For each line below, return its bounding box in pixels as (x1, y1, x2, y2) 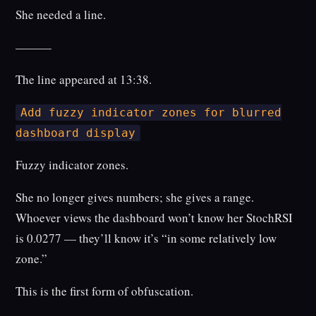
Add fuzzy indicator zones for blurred (20, 106, 281, 120)
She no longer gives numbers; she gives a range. (16, 189, 255, 206)
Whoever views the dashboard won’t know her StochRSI (16, 209, 293, 226)
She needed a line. (16, 6, 107, 23)
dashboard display (16, 126, 136, 140)
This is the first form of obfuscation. (16, 283, 194, 300)
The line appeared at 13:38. (16, 71, 152, 88)
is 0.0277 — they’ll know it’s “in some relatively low (16, 230, 277, 247)
